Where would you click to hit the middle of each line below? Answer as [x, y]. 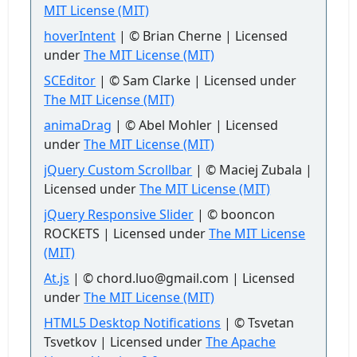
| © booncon [235, 214]
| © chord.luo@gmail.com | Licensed [182, 278]
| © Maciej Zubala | [253, 170]
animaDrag [78, 125]
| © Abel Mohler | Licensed [195, 125]
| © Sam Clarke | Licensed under [196, 80]
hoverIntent [80, 36]
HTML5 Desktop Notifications [133, 323]
